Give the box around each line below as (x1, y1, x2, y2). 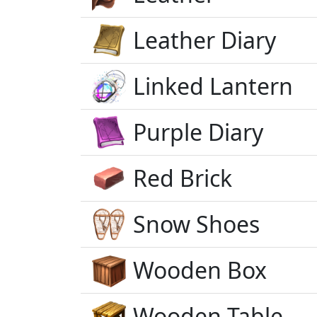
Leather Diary (133, 25, 276, 55)
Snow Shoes (133, 209, 260, 239)
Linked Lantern (133, 71, 293, 101)
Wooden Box (133, 255, 267, 285)
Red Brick (133, 163, 232, 193)
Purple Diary (133, 117, 263, 147)
